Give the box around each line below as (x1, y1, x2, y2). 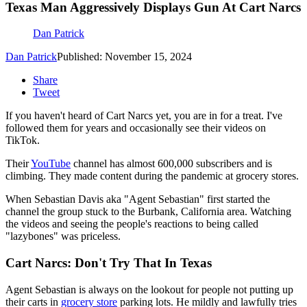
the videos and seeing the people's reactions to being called (5, 218, 258, 230)
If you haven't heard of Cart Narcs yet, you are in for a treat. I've (5, 110, 282, 122)
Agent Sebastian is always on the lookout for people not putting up (5, 283, 293, 295)
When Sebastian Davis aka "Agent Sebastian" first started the (5, 193, 270, 206)
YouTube (31, 158, 71, 170)
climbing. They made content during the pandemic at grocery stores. (5, 170, 299, 182)
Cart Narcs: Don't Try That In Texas (5, 256, 212, 271)
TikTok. (5, 134, 40, 147)
